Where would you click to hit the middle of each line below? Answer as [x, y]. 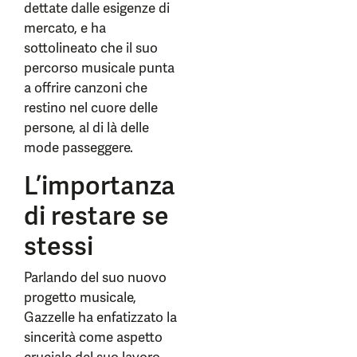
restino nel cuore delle [91, 108]
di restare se [96, 216]
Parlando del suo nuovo [95, 277]
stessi [59, 246]
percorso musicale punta [99, 68]
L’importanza [100, 186]
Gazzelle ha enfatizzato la [100, 317]
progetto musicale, [80, 297]
